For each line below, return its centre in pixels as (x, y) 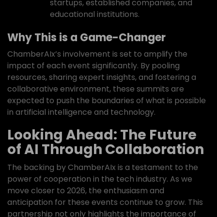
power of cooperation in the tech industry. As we (100, 179)
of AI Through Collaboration (106, 149)
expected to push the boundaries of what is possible (107, 101)
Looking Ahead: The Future (102, 135)
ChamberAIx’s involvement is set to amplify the (97, 54)
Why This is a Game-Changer (86, 38)
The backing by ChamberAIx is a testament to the (103, 167)
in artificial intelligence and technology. (81, 112)
